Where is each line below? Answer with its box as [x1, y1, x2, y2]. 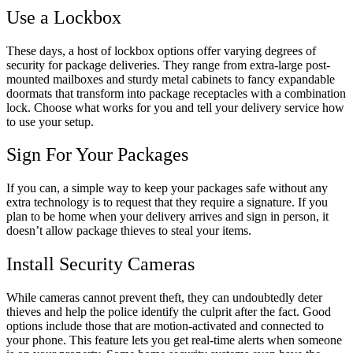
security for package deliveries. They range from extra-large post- [6, 58, 330, 72]
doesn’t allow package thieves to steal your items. [6, 224, 255, 238]
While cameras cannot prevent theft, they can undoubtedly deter [6, 291, 322, 305]
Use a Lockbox [6, 6, 121, 28]
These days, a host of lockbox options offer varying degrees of [6, 43, 316, 58]
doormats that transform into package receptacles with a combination [6, 86, 346, 100]
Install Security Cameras [6, 254, 195, 275]
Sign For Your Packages [6, 144, 188, 165]
